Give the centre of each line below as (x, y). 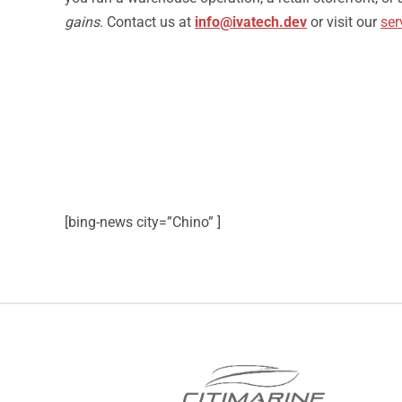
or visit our (344, 22)
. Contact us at (147, 22)
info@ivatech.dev (251, 22)
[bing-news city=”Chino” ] (143, 222)
